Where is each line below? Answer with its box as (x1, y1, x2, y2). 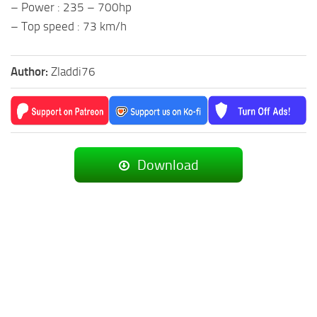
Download (134, 156, 199, 173)
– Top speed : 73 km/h (11, 18, 127, 33)
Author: (11, 64, 51, 79)
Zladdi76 (51, 64, 96, 79)
